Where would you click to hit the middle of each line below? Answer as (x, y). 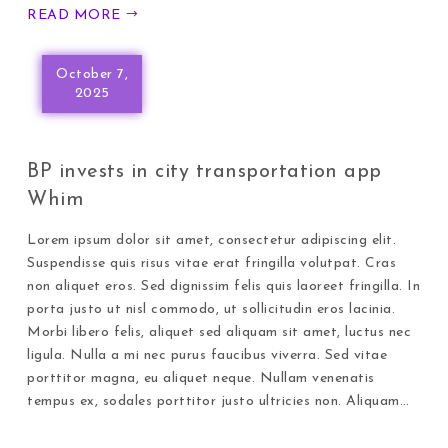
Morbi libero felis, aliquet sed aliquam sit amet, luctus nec (219, 332)
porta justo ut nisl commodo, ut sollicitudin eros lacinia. (211, 309)
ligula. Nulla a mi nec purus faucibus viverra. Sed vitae (207, 355)
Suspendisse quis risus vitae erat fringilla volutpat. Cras (212, 263)
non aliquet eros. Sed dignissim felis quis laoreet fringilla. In (224, 286)
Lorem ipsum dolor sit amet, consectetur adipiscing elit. (212, 240)
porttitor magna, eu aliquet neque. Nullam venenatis (201, 378)
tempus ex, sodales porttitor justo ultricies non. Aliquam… (218, 401)
